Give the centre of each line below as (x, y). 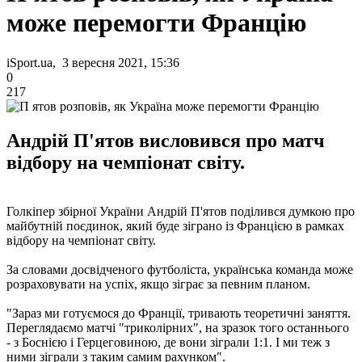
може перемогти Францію (156, 23)
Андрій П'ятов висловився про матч (166, 140)
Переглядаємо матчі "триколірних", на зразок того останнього (178, 327)
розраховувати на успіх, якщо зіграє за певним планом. (158, 284)
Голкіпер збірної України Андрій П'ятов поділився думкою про (181, 211)
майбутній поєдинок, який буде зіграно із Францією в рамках (175, 225)
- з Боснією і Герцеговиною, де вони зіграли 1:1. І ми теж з (168, 342)
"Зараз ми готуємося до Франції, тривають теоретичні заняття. (179, 313)
